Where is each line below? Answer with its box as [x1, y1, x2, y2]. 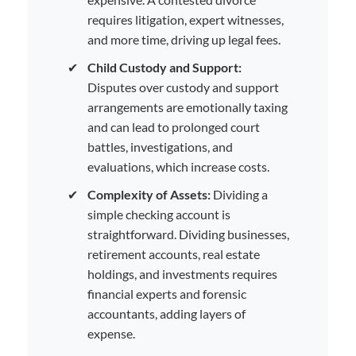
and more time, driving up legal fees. [87, 31, 281, 47]
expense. [87, 325, 135, 341]
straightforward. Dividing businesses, [87, 226, 289, 242]
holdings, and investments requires [87, 265, 277, 281]
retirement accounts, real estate [87, 246, 260, 261]
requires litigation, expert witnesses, [87, 11, 284, 27]
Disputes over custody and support [87, 79, 279, 95]
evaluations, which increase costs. [87, 158, 269, 174]
